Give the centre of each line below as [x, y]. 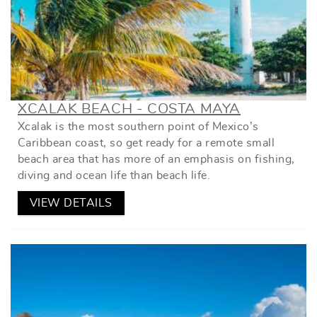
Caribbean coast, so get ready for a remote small [146, 143]
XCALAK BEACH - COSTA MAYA [129, 109]
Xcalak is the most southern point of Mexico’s [138, 126]
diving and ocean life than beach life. [114, 175]
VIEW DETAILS [71, 203]
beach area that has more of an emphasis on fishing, [156, 159]
